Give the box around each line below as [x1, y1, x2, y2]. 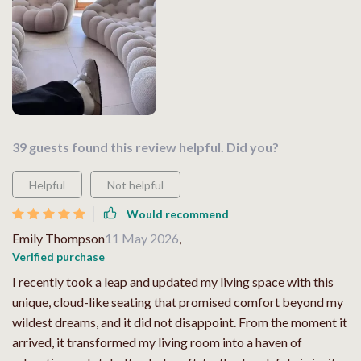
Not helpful [107, 177, 164, 192]
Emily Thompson [12, 230, 105, 246]
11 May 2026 [105, 230, 179, 246]
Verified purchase [12, 249, 105, 263]
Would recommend [127, 207, 229, 222]
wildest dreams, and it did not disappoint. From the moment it [12, 313, 347, 330]
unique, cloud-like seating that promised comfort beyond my [12, 293, 343, 309]
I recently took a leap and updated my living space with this [12, 273, 334, 289]
